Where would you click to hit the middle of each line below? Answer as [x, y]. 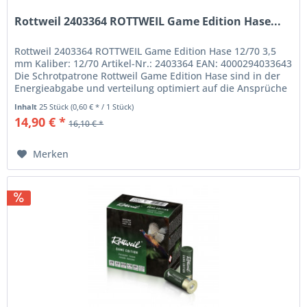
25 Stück [55, 107]
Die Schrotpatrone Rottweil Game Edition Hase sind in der [148, 76]
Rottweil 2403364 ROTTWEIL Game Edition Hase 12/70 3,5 [146, 51]
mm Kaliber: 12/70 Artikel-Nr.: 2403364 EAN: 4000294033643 [153, 64]
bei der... [35, 101]
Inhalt [27, 107]
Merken [51, 154]
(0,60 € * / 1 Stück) [102, 107]
